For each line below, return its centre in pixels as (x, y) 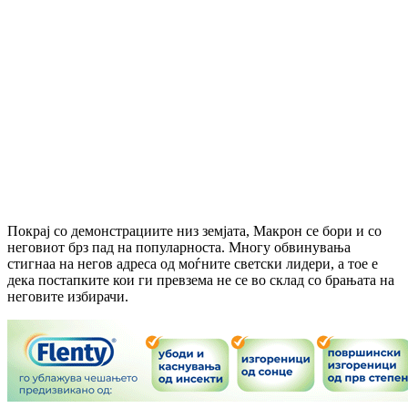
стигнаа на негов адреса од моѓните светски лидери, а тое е (193, 263)
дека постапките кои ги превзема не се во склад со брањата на (201, 280)
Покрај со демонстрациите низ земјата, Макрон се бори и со (194, 230)
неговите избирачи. (68, 296)
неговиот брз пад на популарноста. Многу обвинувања (179, 247)
